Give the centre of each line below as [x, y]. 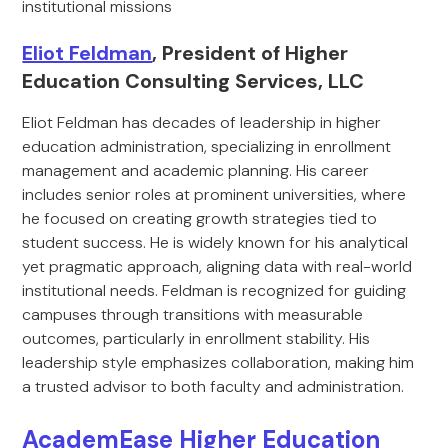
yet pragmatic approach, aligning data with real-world [217, 266]
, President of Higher [250, 53]
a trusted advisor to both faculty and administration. [213, 386]
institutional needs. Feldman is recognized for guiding [214, 290]
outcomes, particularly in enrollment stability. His [196, 338]
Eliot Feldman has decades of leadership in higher [202, 122]
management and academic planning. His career [196, 170]
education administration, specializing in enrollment [207, 146]
